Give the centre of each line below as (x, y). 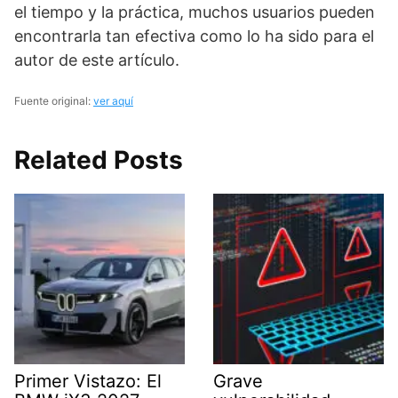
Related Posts (99, 159)
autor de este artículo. (97, 60)
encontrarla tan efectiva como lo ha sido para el (194, 36)
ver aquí (113, 100)
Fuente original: (54, 100)
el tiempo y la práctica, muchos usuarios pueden (195, 12)
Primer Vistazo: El (88, 381)
